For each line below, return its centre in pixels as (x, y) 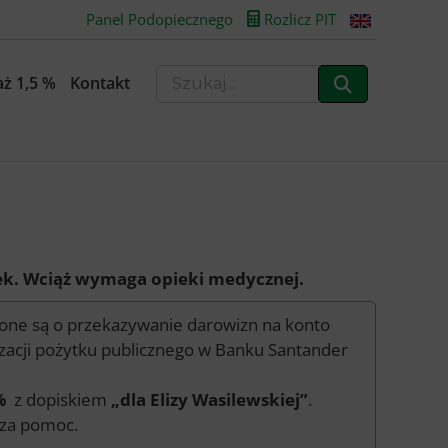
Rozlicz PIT (298, 19)
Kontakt (100, 83)
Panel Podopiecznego (157, 19)
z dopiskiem (60, 399)
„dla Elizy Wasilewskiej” (209, 399)
